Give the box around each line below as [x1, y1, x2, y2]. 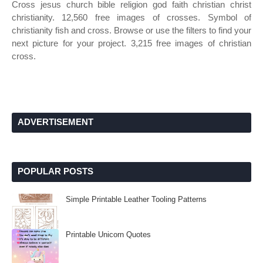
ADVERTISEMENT [18, 117, 93, 127]
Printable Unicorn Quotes [66, 230, 151, 239]
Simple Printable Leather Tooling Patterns [66, 195, 207, 204]
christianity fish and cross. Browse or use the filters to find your [12, 25, 251, 35]
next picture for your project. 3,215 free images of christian [12, 38, 251, 48]
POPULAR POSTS [18, 166, 93, 176]
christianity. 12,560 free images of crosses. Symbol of [12, 12, 251, 22]
